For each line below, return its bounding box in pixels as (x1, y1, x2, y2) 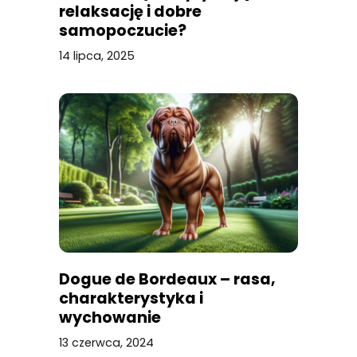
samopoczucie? (59, 20, 186, 42)
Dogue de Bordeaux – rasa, (59, 269, 276, 291)
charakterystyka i (59, 288, 203, 310)
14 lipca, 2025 (59, 48, 135, 65)
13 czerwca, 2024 (59, 335, 154, 351)
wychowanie (59, 307, 161, 329)
